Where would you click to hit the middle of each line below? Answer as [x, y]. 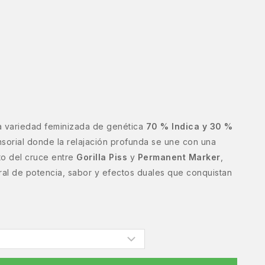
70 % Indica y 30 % [189, 127]
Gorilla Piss [102, 157]
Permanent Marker [179, 157]
